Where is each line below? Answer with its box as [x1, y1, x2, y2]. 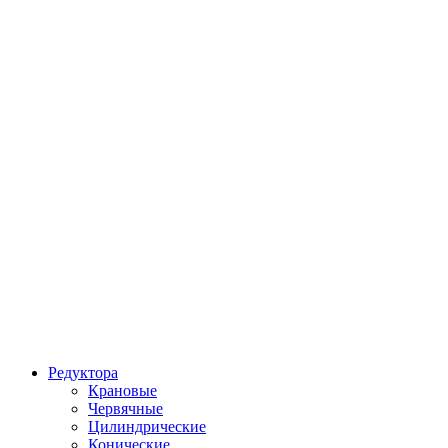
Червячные [88, 400, 163, 417]
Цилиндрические [88, 418, 206, 435]
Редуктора [48, 364, 118, 381]
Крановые [88, 382, 157, 399]
